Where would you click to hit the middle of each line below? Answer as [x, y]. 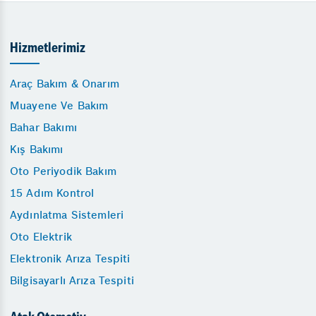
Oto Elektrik [41, 237]
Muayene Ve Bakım [59, 106]
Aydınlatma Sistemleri [67, 215]
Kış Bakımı [37, 150]
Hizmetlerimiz [48, 49]
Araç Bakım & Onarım [65, 84]
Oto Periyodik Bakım [63, 171]
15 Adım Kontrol [52, 193]
